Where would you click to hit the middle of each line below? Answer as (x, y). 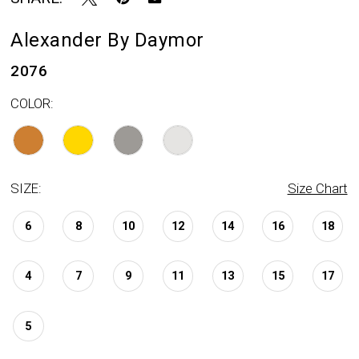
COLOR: (32, 103)
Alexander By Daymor (107, 40)
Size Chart (317, 189)
